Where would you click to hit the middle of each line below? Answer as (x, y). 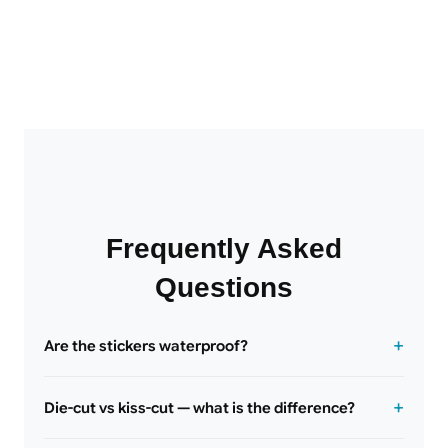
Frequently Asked (224, 249)
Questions (224, 288)
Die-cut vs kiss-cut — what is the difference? (199, 407)
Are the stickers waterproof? (146, 345)
